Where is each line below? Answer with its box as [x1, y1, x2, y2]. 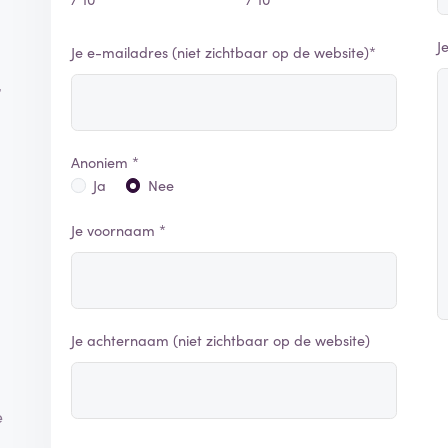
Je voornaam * [71, 220, 167, 241]
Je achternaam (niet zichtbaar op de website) [71, 330, 371, 351]
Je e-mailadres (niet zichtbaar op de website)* [71, 41, 377, 62]
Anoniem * [71, 151, 140, 172]
